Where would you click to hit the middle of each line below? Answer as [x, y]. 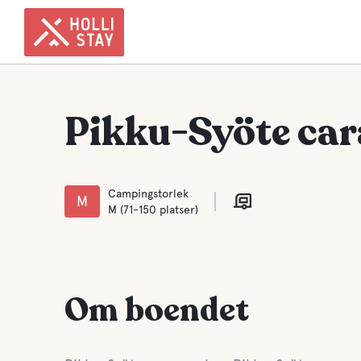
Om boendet [157, 310]
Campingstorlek [148, 193]
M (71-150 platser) [153, 210]
